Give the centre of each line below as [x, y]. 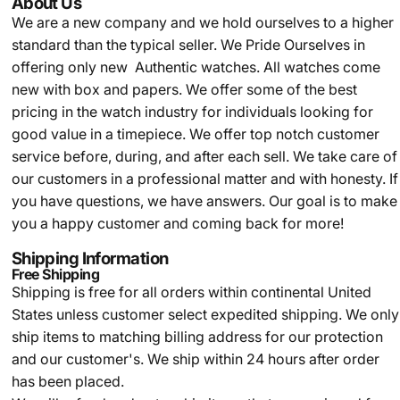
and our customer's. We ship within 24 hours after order [195, 359]
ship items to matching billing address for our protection [197, 337]
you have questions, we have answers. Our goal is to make [204, 201]
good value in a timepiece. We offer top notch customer [195, 134]
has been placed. [67, 381]
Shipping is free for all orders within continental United [191, 292]
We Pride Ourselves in [292, 45]
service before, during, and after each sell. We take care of [204, 156]
